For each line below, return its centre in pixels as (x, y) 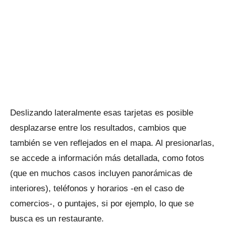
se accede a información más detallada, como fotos (107, 158)
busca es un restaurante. (57, 219)
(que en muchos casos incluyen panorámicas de (101, 173)
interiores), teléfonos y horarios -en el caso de (97, 188)
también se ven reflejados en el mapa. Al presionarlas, (112, 143)
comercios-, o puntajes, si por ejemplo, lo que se (102, 204)
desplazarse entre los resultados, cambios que (98, 128)
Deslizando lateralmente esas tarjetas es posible (102, 113)
